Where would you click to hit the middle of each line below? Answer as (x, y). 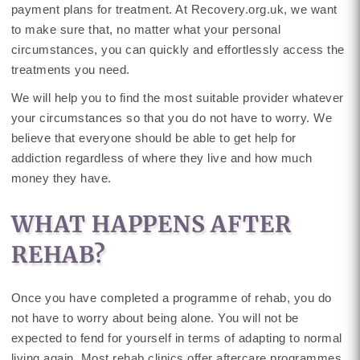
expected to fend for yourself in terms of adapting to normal (176, 338)
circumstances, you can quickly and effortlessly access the (178, 49)
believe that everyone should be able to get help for (153, 138)
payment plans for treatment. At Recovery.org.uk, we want (174, 9)
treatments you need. (70, 70)
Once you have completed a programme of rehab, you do (171, 298)
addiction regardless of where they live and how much (162, 158)
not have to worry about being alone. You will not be (155, 318)
